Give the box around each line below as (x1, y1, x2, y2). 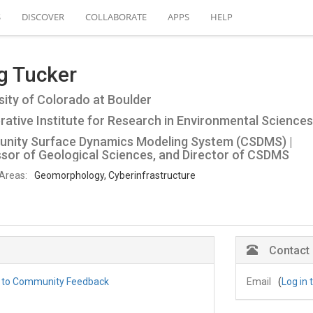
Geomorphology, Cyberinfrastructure (34, 170, 196, 182)
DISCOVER (22, 10, 64, 23)
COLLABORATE (85, 10, 147, 23)
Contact (268, 244, 310, 258)
